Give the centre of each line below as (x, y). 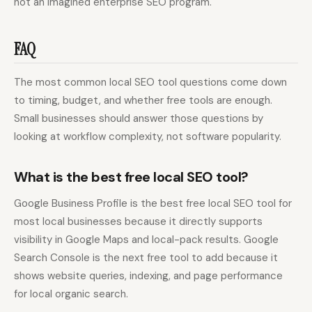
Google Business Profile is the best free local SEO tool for (153, 204)
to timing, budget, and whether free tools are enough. (143, 101)
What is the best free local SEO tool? (131, 177)
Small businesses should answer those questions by (139, 119)
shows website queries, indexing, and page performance (148, 276)
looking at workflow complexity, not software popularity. (148, 137)
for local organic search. (71, 294)
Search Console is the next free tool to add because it (146, 258)
